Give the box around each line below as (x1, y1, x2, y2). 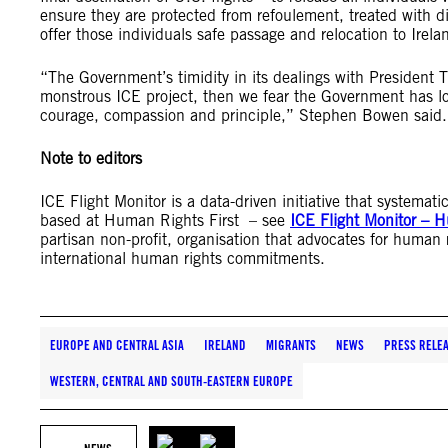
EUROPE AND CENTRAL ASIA (50, 337, 184, 353)
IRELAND (204, 337, 246, 353)
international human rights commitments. (40, 249, 325, 268)
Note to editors (40, 149, 142, 168)
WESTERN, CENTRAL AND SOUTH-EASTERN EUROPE (50, 373, 293, 389)
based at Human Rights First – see (40, 211, 290, 230)
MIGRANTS (266, 337, 316, 353)
